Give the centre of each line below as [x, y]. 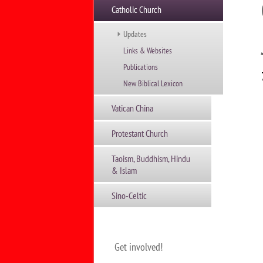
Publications [140, 67]
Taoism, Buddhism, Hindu [151, 159]
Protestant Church [139, 133]
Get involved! [138, 247]
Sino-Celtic [129, 195]
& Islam [124, 170]
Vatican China [132, 108]
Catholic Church [136, 9]
